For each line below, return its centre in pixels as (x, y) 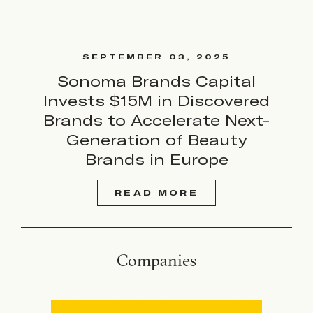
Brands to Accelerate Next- (156, 120)
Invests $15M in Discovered (156, 101)
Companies (156, 260)
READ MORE (156, 192)
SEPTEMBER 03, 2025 (156, 57)
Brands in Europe (156, 159)
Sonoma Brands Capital (156, 81)
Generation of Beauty (156, 140)
